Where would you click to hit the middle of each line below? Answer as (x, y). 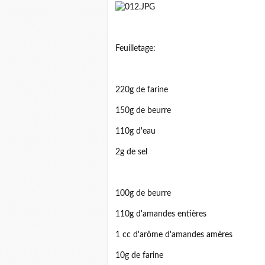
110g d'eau (135, 132)
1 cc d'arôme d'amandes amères (174, 235)
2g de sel (131, 152)
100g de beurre (143, 194)
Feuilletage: (135, 49)
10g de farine (139, 256)
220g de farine (142, 90)
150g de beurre (143, 111)
